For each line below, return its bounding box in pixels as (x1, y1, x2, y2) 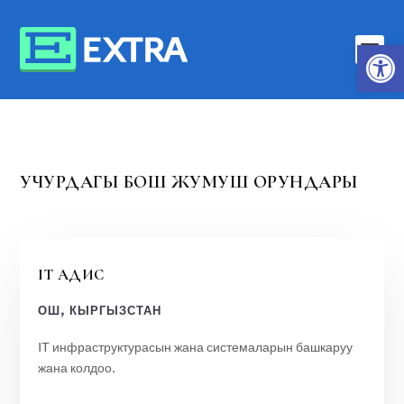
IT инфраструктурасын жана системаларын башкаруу (38, 339, 353, 356)
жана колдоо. (38, 360, 116, 377)
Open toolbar (365, 33, 377, 72)
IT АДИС (38, 265, 105, 284)
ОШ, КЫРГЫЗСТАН (38, 303, 162, 319)
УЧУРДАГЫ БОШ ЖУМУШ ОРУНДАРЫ (20, 171, 358, 193)
